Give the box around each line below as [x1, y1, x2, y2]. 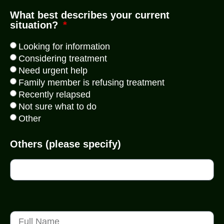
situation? [10, 19, 61, 31]
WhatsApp [40, 149, 76, 158]
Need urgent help [18, 65, 87, 76]
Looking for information [18, 41, 110, 52]
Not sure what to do [18, 101, 96, 112]
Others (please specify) [10, 138, 121, 150]
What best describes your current [10, 9, 169, 21]
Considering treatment [18, 53, 107, 64]
